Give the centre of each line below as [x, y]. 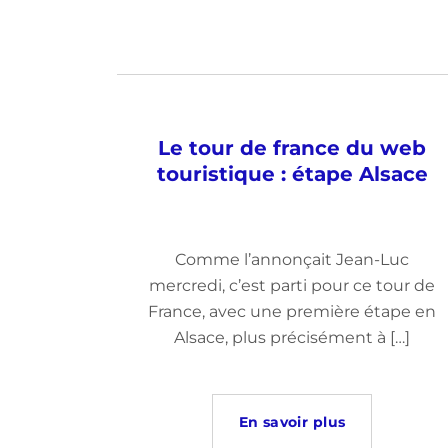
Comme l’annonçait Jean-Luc [292, 259]
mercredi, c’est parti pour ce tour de [292, 285]
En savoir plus [292, 422]
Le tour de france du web [292, 148]
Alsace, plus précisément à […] [292, 337]
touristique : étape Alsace [292, 174]
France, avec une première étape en [292, 311]
